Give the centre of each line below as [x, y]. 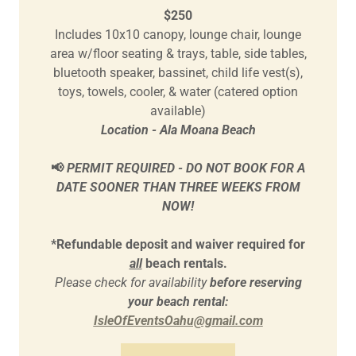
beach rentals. [184, 263]
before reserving [255, 282]
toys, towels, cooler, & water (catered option [178, 91]
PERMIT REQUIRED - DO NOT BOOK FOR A [184, 168]
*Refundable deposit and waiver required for [178, 244]
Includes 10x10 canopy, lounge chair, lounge [178, 34]
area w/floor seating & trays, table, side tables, [178, 53]
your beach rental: [178, 301]
